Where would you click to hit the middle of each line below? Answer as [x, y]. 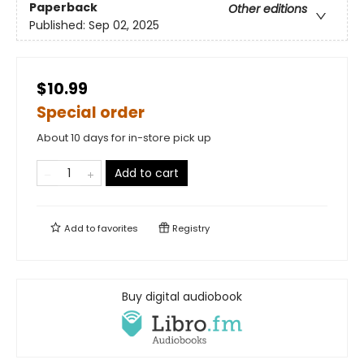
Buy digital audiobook [182, 297]
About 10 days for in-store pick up [124, 138]
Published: [59, 25]
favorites [118, 229]
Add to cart [147, 173]
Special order [91, 113]
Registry [190, 229]
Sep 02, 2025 [124, 25]
